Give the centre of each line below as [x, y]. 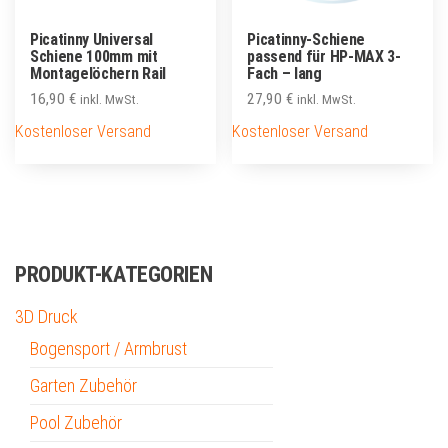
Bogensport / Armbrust [108, 349]
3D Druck [46, 317]
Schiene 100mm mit [94, 56]
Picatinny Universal [91, 39]
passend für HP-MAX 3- [324, 56]
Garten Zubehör [83, 386]
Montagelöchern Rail [98, 73]
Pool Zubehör [76, 423]
